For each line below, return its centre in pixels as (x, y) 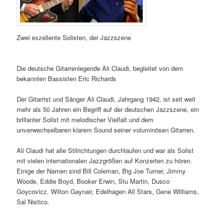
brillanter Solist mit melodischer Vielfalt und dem (85, 120)
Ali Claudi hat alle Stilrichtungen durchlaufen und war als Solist (105, 151)
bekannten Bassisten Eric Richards (67, 78)
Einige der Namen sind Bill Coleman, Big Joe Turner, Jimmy (101, 171)
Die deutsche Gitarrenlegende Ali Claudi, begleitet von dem (100, 68)
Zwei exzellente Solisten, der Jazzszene (74, 37)
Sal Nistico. (33, 202)
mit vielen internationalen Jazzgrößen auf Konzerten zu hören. (105, 161)
